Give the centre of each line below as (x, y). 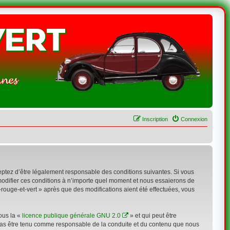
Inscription (155, 119)
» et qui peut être (152, 216)
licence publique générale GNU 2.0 (71, 216)
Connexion (194, 119)
